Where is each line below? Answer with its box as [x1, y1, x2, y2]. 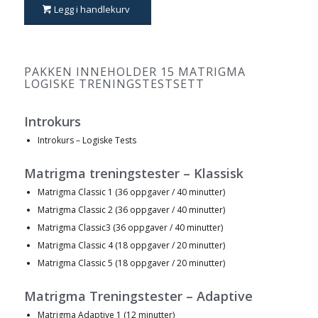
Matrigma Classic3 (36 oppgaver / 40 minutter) [37, 221, 223, 234]
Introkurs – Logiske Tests [37, 133, 136, 146]
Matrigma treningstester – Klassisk [23, 164, 243, 182]
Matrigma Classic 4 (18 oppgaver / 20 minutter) [37, 238, 225, 251]
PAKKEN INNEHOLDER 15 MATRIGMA [23, 63, 246, 79]
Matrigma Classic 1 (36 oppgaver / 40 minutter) [37, 185, 225, 198]
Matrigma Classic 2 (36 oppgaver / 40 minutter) [37, 203, 225, 216]
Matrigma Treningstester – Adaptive [23, 287, 253, 305]
